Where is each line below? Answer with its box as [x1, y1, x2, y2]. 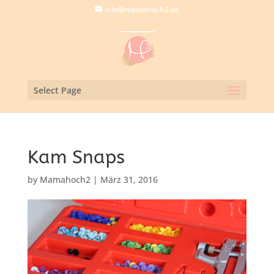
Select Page [33, 84, 81, 96]
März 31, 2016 [100, 174, 158, 185]
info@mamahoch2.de [104, 4, 179, 15]
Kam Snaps [27, 146, 125, 168]
